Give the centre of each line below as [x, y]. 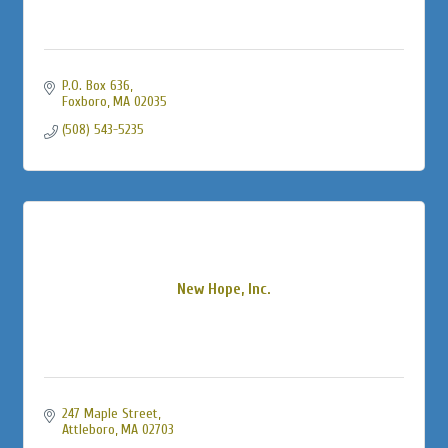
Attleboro [88, 429]
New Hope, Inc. [224, 288]
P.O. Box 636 [95, 85]
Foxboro [84, 101]
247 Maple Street [109, 413]
